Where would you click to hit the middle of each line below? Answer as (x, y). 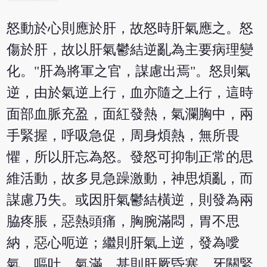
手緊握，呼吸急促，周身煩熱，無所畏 (123, 136)
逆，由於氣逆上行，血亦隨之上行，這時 (130, 93)
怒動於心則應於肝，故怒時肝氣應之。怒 (130, 29)
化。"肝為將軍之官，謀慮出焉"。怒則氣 (129, 72)
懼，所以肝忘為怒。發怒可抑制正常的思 (130, 157)
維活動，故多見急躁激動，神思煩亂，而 (130, 179)
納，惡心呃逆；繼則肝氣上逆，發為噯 (123, 243)
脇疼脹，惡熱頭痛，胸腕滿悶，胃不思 (123, 222)
